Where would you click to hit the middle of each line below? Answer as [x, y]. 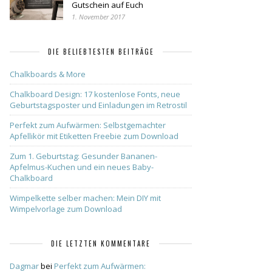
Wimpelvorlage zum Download [66, 209]
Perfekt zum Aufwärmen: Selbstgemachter [88, 125]
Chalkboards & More [48, 74]
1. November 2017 [98, 17]
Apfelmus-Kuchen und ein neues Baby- [82, 167]
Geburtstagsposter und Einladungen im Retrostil [98, 105]
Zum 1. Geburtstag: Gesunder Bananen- [83, 156]
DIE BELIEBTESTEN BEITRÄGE [101, 52]
